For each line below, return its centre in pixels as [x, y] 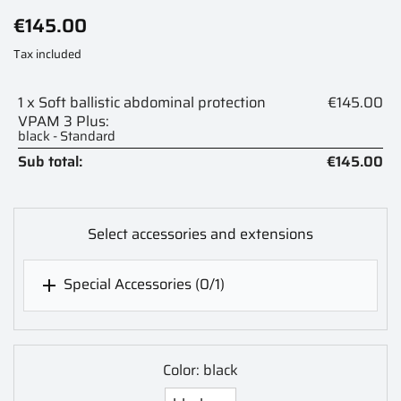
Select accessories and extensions [200, 234]
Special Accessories [128, 285]
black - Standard [67, 135]
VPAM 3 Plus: [64, 121]
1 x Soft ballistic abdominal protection [142, 102]
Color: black [200, 371]
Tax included [47, 54]
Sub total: [50, 161]
